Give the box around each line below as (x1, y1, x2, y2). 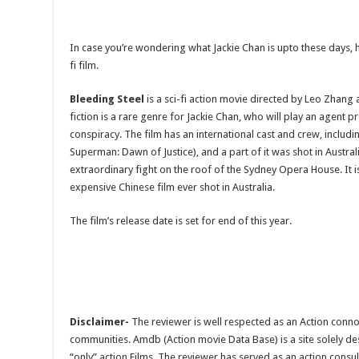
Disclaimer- (70, 315, 130, 328)
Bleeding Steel (70, 92, 145, 105)
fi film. (70, 58, 99, 71)
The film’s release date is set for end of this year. (70, 214, 292, 227)
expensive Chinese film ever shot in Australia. (70, 180, 276, 193)
